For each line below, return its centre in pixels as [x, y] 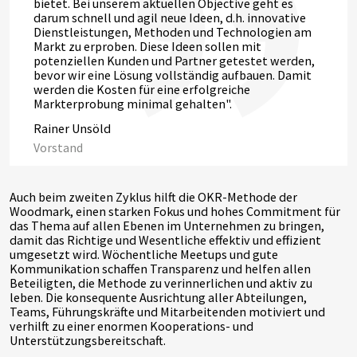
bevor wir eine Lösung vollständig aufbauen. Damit [173, 75]
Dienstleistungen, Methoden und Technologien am [173, 31]
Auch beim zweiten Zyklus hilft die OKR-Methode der [153, 196]
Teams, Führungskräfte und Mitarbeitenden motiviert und [167, 311]
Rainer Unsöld [72, 129]
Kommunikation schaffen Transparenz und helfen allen [160, 268]
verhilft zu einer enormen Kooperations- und [131, 326]
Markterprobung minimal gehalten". [133, 103]
